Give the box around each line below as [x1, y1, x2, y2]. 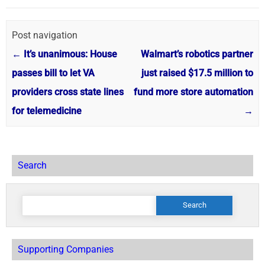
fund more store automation [134, 86, 254, 98]
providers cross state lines [11, 86, 124, 98]
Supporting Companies [18, 243, 114, 255]
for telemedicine [11, 105, 82, 117]
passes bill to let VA [11, 67, 95, 79]
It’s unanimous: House [21, 49, 117, 60]
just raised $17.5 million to [141, 67, 254, 79]
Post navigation [11, 30, 77, 41]
